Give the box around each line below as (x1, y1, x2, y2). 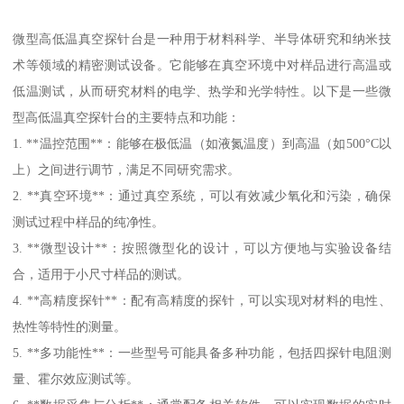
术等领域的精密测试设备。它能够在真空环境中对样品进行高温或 (13, 58, 391, 73)
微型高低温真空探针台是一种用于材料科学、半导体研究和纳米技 (13, 32, 391, 47)
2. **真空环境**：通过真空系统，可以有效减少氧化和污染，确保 (13, 188, 391, 204)
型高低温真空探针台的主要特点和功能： (13, 110, 241, 125)
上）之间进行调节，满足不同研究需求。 (13, 162, 241, 178)
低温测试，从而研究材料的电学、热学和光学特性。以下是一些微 (13, 84, 391, 99)
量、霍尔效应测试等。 (13, 372, 140, 387)
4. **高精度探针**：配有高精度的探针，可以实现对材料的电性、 (13, 293, 391, 308)
